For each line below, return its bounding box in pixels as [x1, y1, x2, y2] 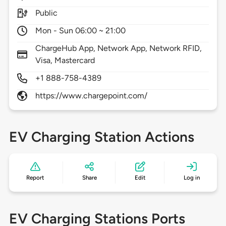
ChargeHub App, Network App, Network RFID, [35, 43, 202, 53]
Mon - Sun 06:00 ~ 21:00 [35, 26, 126, 36]
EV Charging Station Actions [9, 128, 194, 146]
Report [26, 174, 44, 182]
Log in [183, 174, 200, 182]
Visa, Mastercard [35, 55, 95, 66]
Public [35, 8, 58, 18]
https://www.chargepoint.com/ [35, 91, 148, 101]
